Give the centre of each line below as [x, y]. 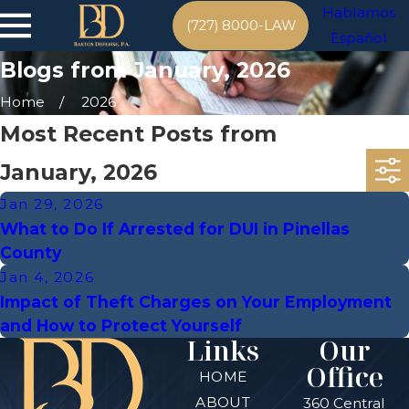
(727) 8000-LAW [241, 26]
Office [344, 377]
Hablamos [358, 12]
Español [358, 38]
